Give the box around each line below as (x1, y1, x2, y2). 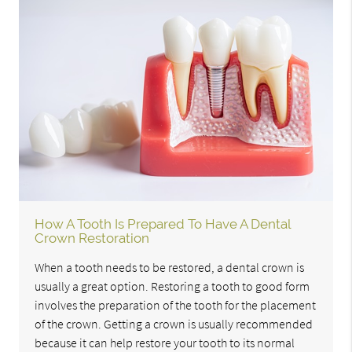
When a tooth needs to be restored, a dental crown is (35, 259, 305, 276)
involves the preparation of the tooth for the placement (35, 297, 317, 313)
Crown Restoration (35, 230, 150, 247)
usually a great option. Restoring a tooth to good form (35, 278, 310, 295)
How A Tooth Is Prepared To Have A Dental (35, 216, 291, 233)
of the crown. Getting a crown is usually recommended (35, 316, 313, 332)
